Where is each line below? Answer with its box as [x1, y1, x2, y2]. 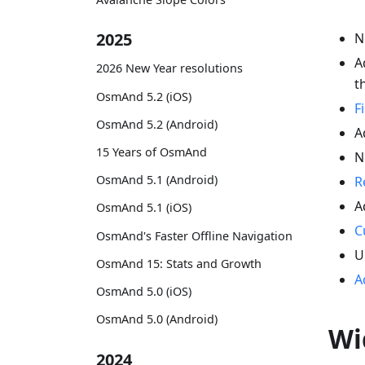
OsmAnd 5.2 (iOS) [96, 88, 191, 104]
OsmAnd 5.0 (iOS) [96, 283, 191, 299]
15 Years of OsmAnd [96, 143, 207, 160]
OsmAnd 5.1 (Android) [96, 172, 218, 188]
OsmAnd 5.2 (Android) [96, 116, 218, 132]
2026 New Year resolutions [96, 60, 243, 77]
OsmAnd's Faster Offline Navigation [96, 227, 292, 244]
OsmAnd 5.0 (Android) [96, 311, 218, 328]
